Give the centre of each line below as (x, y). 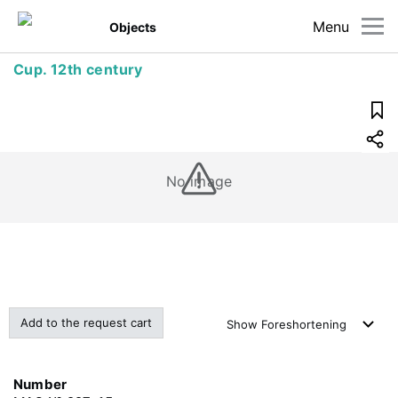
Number (40, 384)
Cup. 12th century (78, 69)
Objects (133, 27)
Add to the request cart (86, 322)
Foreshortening (304, 324)
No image (199, 181)
